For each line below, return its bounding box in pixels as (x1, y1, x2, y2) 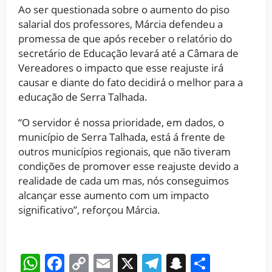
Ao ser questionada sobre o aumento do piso (18, 2, 229, 16)
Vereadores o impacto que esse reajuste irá (18, 60, 223, 75)
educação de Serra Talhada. (18, 89, 148, 104)
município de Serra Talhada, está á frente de (18, 129, 225, 144)
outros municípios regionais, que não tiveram (18, 144, 231, 158)
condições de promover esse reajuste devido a (18, 158, 239, 173)
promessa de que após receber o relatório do (18, 31, 232, 46)
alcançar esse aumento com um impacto (18, 188, 209, 202)
